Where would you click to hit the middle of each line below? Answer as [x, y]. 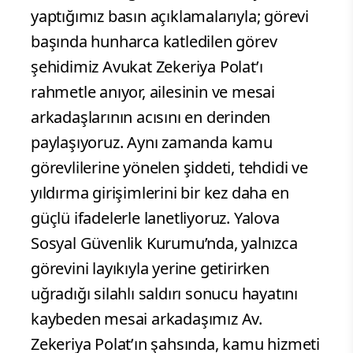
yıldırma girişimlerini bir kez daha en [160, 193]
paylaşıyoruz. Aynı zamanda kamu [152, 143]
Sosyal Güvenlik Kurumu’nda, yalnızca [164, 243]
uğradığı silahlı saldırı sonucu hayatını [164, 294]
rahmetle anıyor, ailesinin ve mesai [153, 92]
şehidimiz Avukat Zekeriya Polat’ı [147, 67]
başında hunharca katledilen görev [154, 42]
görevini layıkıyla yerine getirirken [150, 269]
